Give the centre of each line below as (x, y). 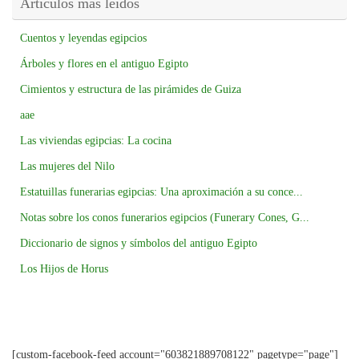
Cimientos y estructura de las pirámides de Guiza (131, 90)
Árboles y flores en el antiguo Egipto (104, 64)
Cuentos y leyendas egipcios (83, 38)
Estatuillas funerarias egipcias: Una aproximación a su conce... (161, 192)
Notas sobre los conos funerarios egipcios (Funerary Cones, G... (165, 218)
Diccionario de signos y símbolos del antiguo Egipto (139, 244)
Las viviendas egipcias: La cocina (96, 141)
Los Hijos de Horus (64, 269)
